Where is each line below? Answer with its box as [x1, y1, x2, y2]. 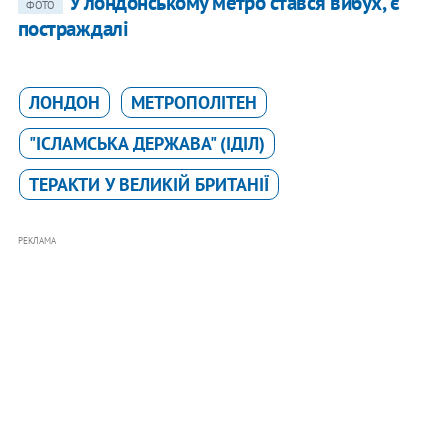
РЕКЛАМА [17, 234, 56, 246]
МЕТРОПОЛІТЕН [130, 90, 257, 114]
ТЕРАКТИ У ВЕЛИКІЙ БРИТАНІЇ [28, 172, 269, 196]
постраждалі [17, 14, 129, 42]
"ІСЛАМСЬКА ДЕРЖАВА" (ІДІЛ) [28, 131, 265, 155]
